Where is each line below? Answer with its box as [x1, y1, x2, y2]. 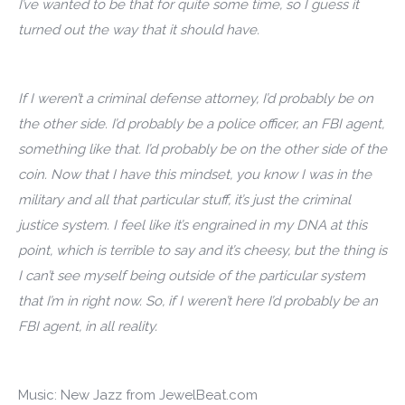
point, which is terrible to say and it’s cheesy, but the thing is [18, 242, 387, 259]
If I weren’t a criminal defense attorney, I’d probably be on [18, 90, 373, 107]
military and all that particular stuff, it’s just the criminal [18, 192, 351, 208]
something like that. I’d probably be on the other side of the [18, 141, 387, 157]
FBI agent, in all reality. [18, 318, 157, 334]
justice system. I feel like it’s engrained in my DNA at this [18, 217, 367, 233]
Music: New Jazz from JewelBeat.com [18, 387, 258, 403]
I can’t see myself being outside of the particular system [18, 268, 365, 284]
